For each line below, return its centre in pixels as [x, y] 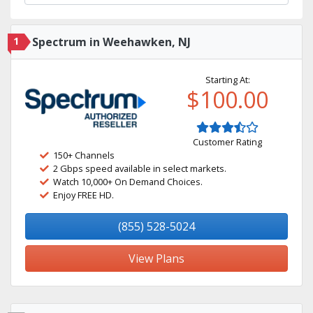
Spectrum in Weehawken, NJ [111, 42]
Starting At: [227, 80]
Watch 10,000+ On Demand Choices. [128, 182]
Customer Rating [227, 142]
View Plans [156, 259]
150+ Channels [84, 155]
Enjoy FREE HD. [83, 195]
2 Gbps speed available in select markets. [140, 168]
